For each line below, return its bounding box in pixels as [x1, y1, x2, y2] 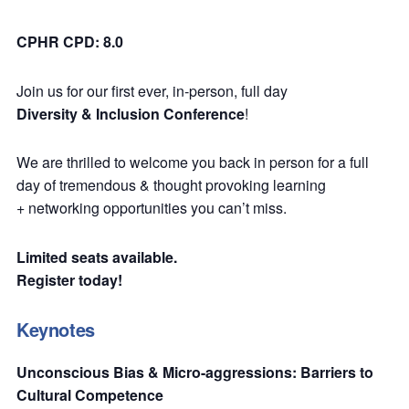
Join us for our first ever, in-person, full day [16, 79, 288, 101]
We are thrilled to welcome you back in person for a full [16, 152, 369, 173]
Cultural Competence [16, 383, 169, 405]
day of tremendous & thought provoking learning [16, 174, 326, 196]
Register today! [16, 269, 122, 291]
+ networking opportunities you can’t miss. [16, 197, 287, 219]
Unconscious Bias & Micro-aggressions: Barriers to [16, 361, 373, 383]
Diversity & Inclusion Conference [16, 102, 245, 124]
